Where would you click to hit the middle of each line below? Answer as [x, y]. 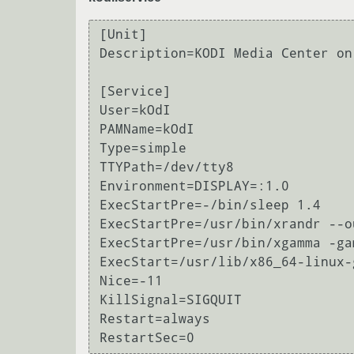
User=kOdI [135, 111]
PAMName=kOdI [147, 130]
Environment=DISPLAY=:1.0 [194, 186]
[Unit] [123, 35]
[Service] [135, 92]
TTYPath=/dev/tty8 [167, 168]
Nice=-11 [131, 281]
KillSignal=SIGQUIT [171, 300]
